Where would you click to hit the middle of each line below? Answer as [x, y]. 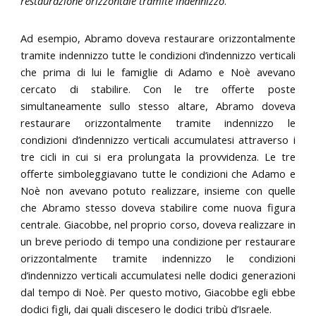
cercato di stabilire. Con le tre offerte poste [158, 89]
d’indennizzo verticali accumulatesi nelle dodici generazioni [158, 275]
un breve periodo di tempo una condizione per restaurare [158, 242]
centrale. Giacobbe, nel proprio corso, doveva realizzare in [158, 225]
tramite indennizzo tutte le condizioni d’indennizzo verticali [158, 55]
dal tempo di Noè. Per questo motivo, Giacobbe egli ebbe [158, 292]
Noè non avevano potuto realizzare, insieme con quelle [158, 191]
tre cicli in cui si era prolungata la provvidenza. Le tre [158, 157]
